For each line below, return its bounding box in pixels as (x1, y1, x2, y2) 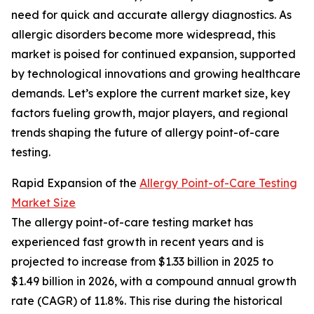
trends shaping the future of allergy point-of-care (11, 125, 280, 140)
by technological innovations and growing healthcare (11, 67, 301, 81)
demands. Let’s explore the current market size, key (11, 86, 290, 101)
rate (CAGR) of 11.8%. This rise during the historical (11, 294, 282, 308)
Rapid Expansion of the (11, 176, 139, 191)
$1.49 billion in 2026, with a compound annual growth (11, 274, 296, 289)
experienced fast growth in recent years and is (11, 235, 264, 250)
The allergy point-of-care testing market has (11, 215, 253, 230)
